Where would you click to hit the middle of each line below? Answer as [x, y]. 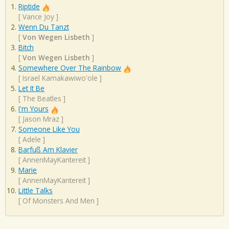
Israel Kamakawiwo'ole [60, 78]
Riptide [29, 7]
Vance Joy [38, 17]
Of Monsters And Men [59, 201]
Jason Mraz [41, 119]
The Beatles [42, 99]
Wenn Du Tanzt [44, 27]
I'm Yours [33, 109]
